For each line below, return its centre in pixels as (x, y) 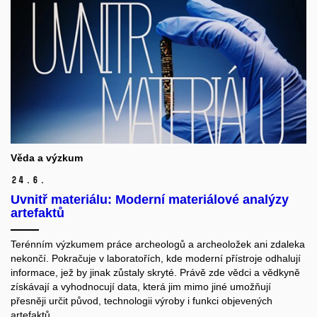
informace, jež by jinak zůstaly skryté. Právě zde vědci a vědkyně (155, 272)
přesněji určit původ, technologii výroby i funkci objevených (142, 300)
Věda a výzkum (47, 157)
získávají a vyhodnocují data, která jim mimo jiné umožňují (141, 286)
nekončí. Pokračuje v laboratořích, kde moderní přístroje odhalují (156, 258)
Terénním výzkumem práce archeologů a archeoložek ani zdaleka (158, 244)
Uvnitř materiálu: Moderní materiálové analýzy (150, 199)
